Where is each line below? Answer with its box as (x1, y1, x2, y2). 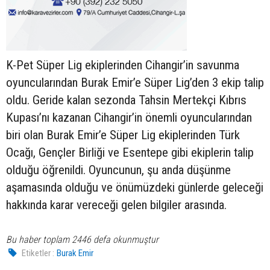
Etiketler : (22, 247, 55, 259)
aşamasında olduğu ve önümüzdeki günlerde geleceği (6, 180, 263, 195)
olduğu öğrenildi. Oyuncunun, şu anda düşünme (6, 162, 231, 177)
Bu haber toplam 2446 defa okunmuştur (6, 233, 159, 245)
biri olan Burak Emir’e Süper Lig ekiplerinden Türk (6, 127, 240, 142)
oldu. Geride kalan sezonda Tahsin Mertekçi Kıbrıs (6, 92, 246, 107)
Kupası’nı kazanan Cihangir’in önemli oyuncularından (6, 110, 252, 125)
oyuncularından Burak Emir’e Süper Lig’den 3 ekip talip (6, 75, 264, 90)
